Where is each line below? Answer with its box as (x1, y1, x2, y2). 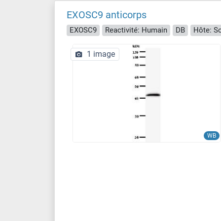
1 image (87, 49, 115, 59)
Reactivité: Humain (105, 25, 167, 35)
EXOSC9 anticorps (67, 9, 147, 21)
